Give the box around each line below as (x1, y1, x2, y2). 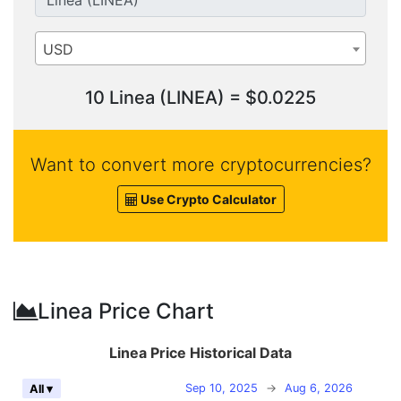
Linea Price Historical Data (109, 344, 292, 363)
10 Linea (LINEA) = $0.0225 (85, 87, 316, 109)
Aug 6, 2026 (285, 381, 353, 396)
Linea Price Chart (38, 298, 214, 325)
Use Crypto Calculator (137, 192, 277, 208)
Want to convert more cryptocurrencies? (30, 154, 371, 176)
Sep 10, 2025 (185, 381, 258, 396)
